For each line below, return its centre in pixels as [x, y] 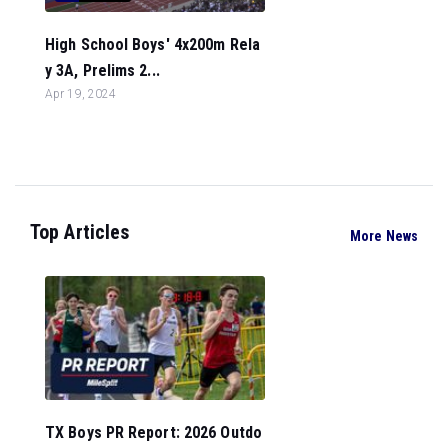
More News [384, 235]
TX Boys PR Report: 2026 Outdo [153, 432]
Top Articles [80, 232]
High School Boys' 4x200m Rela [152, 44]
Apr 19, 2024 [81, 94]
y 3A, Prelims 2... [102, 70]
